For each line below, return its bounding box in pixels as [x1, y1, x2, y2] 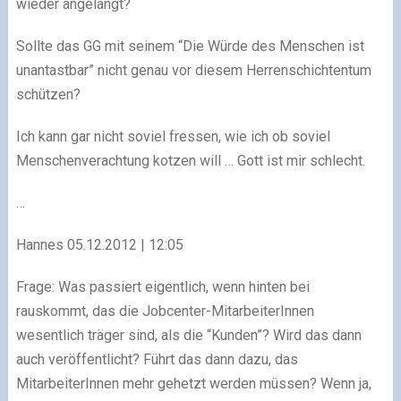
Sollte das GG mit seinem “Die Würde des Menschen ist [15, 38, 364, 55]
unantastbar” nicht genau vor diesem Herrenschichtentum [15, 62, 371, 79]
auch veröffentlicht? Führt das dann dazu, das [15, 351, 298, 368]
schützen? [15, 86, 81, 103]
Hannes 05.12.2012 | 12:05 [15, 236, 183, 253]
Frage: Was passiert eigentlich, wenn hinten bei [15, 278, 310, 295]
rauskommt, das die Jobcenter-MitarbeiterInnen [15, 303, 314, 320]
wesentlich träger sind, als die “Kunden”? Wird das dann [15, 327, 362, 344]
